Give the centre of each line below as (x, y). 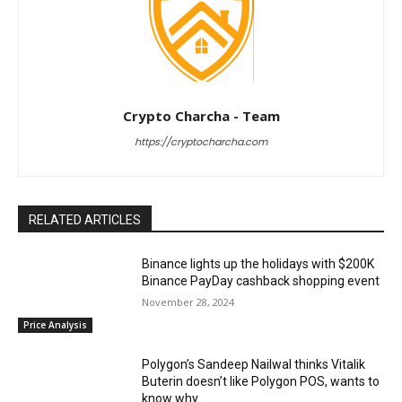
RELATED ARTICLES (85, 220)
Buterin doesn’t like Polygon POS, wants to (261, 381)
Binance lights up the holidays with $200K (258, 264)
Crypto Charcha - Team (201, 116)
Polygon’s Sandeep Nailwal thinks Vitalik (254, 364)
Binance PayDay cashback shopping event (261, 281)
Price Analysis (55, 324)
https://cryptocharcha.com (201, 142)
